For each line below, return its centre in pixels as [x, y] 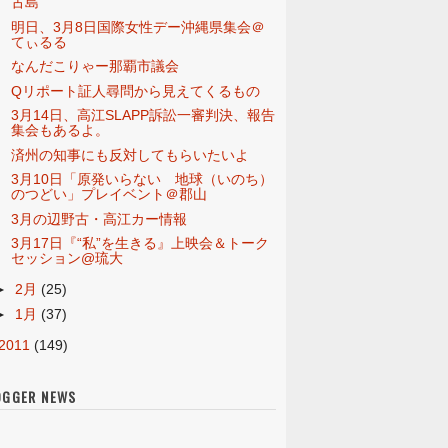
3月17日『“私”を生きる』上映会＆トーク [139, 243]
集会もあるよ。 [59, 130]
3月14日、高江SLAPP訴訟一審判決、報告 [142, 115]
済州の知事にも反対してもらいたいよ [129, 154]
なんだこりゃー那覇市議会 [94, 66]
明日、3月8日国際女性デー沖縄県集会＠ [137, 26]
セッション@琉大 [66, 258]
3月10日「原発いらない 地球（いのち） [141, 179]
